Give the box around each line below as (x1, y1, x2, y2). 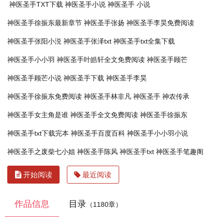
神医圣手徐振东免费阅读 (7, 93, 82, 100)
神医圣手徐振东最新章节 (7, 19, 82, 27)
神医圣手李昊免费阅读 (126, 19, 194, 27)
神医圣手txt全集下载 (113, 37, 175, 45)
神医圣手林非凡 (84, 93, 131, 100)
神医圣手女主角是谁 (7, 111, 68, 119)
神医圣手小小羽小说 (127, 129, 188, 137)
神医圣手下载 (63, 74, 104, 82)
